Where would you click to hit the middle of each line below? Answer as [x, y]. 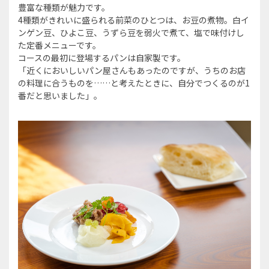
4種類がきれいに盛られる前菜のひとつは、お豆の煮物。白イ [134, 20]
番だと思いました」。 [60, 96]
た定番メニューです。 [59, 45]
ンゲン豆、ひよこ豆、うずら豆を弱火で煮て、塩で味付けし [131, 33]
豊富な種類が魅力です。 [64, 8]
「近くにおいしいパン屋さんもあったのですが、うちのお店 [132, 71]
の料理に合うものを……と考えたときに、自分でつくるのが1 [134, 83]
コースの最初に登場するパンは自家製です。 [102, 58]
